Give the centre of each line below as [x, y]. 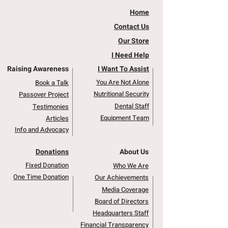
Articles [57, 119]
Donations [52, 152]
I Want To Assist [123, 69]
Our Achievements [122, 178]
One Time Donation [41, 177]
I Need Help [130, 55]
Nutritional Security [121, 94]
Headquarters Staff [121, 213]
